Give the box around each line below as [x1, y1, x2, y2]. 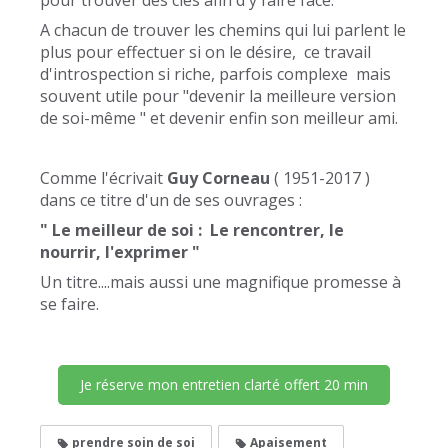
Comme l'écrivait [40, 167, 163, 190]
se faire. [40, 293, 99, 316]
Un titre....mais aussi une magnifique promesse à [40, 271, 401, 294]
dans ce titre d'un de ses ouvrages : [40, 189, 306, 212]
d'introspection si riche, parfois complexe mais [40, 63, 391, 86]
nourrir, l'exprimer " [40, 241, 200, 264]
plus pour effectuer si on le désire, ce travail [40, 41, 371, 64]
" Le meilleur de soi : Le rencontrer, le [40, 219, 344, 242]
